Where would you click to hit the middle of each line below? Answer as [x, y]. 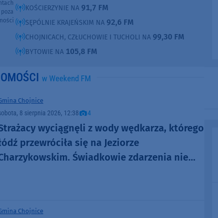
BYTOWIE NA [45, 52]
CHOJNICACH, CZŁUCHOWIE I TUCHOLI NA [89, 37]
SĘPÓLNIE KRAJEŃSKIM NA [66, 22]
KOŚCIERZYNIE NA [53, 8]
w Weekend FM [66, 78]
